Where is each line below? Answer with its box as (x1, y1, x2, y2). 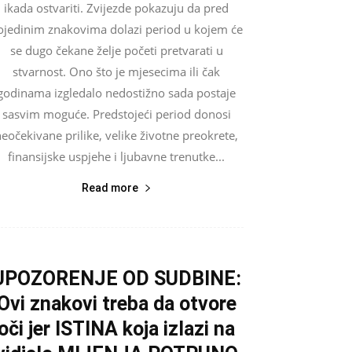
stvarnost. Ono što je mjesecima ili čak (13, 63, 220, 79)
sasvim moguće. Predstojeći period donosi (2, 105, 231, 122)
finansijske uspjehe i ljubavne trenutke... (8, 148, 225, 164)
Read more (81, 181, 138, 194)
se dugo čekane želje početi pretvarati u (9, 42, 223, 58)
